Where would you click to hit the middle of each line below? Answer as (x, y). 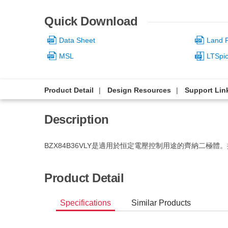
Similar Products (161, 203)
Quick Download (91, 21)
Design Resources (139, 90)
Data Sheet (77, 40)
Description (77, 119)
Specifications (86, 203)
